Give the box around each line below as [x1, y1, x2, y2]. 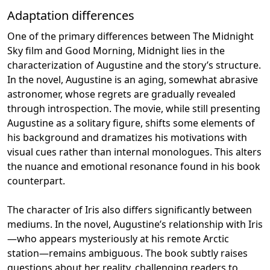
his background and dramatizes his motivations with [7, 130, 247, 144]
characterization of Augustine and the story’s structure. [7, 58, 261, 72]
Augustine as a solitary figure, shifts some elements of [7, 116, 255, 130]
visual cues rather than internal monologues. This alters [7, 145, 262, 159]
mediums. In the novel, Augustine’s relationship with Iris [7, 217, 263, 231]
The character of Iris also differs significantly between [7, 202, 252, 216]
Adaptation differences [7, 7, 134, 24]
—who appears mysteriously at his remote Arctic [7, 231, 229, 245]
